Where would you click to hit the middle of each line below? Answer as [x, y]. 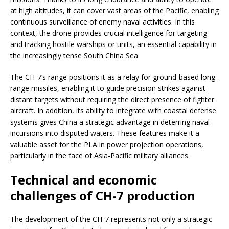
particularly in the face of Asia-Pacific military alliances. [100, 155]
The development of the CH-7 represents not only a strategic [111, 219]
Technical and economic [84, 179]
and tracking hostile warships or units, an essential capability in [113, 44]
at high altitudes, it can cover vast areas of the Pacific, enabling [114, 10]
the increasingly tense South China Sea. [75, 55]
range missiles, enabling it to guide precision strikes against [108, 88]
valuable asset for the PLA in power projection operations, [107, 144]
